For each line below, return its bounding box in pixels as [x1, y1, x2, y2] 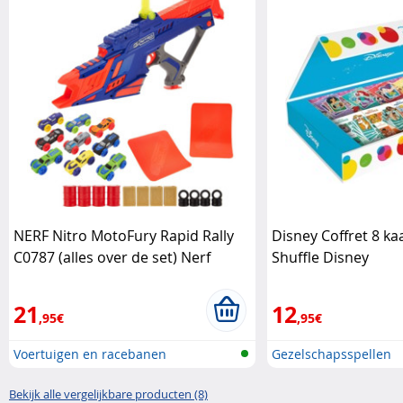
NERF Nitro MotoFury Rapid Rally [13, 225, 234, 246]
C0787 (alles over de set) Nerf [13, 246, 210, 267]
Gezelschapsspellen [271, 345, 391, 363]
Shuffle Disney [271, 246, 369, 267]
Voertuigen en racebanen [13, 345, 166, 363]
